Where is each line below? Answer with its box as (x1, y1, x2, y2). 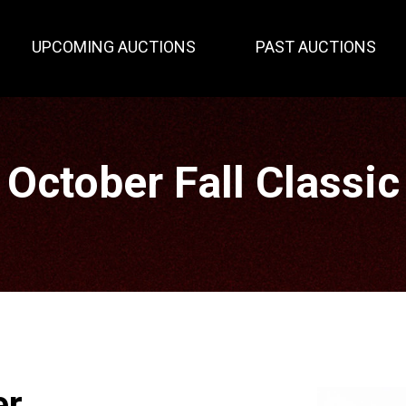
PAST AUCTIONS (256, 37, 376, 56)
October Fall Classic (6, 157, 400, 208)
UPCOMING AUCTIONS (32, 37, 196, 56)
